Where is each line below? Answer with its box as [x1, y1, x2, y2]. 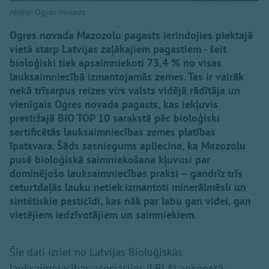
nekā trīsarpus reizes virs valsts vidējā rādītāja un [10, 83, 240, 97]
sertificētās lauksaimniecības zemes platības [10, 124, 216, 139]
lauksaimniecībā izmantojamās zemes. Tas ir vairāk [10, 69, 243, 83]
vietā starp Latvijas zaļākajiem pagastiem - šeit [10, 41, 226, 56]
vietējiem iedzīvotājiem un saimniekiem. [10, 207, 196, 222]
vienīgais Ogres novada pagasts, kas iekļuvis [10, 97, 218, 111]
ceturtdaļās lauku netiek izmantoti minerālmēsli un [10, 180, 246, 194]
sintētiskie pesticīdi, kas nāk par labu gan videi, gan [10, 193, 251, 208]
